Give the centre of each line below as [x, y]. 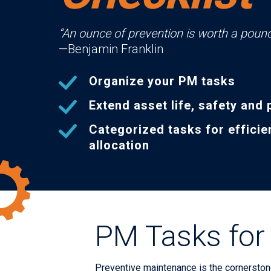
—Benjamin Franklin [111, 49]
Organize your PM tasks [162, 81]
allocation [119, 145]
